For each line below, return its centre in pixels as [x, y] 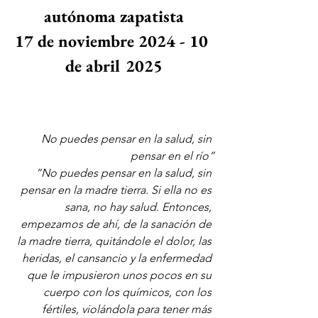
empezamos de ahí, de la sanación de [117, 224]
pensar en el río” [172, 155]
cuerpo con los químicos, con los [129, 292]
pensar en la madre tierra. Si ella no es [117, 190]
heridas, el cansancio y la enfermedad [118, 258]
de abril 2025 [114, 65]
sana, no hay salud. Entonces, [139, 207]
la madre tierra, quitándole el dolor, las [116, 241]
